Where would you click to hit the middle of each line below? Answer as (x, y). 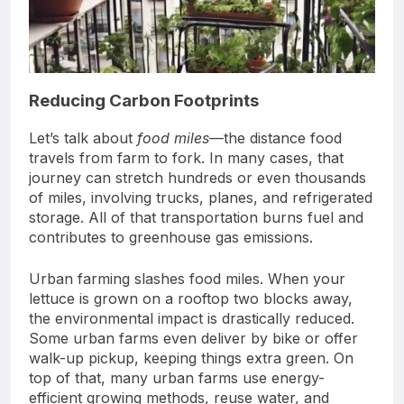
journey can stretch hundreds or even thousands (197, 177)
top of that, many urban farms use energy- (177, 377)
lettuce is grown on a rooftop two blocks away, (191, 298)
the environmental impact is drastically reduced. (192, 318)
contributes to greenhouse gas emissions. (171, 237)
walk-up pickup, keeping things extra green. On (191, 358)
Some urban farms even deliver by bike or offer (193, 338)
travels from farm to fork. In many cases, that (186, 157)
